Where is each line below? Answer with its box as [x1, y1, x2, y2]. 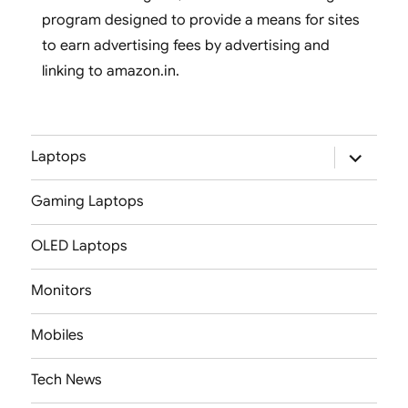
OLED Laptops [31, 237, 128, 256]
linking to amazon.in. [41, 61, 179, 80]
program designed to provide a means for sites [41, 10, 360, 29]
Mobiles [31, 326, 85, 345]
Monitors [31, 281, 93, 301]
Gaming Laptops [31, 192, 145, 211]
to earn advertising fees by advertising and [41, 36, 330, 55]
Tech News [31, 371, 103, 390]
